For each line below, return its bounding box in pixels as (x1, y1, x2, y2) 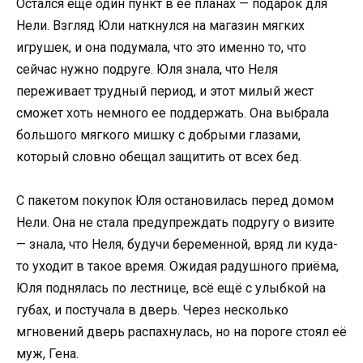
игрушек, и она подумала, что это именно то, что (16, 40, 306, 56)
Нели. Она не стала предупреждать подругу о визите (16, 215, 335, 231)
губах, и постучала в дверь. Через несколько (16, 302, 288, 318)
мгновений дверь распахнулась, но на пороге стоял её (16, 324, 347, 340)
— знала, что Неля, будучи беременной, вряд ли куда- (16, 237, 338, 253)
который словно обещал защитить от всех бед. (16, 149, 301, 165)
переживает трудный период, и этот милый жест (16, 83, 314, 100)
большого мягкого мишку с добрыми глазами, (16, 127, 301, 143)
